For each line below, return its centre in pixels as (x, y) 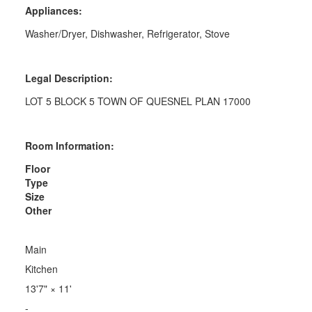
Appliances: (53, 10)
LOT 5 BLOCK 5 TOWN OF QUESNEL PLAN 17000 (138, 101)
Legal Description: (69, 78)
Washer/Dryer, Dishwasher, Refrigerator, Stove (127, 33)
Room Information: (69, 145)
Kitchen (41, 268)
